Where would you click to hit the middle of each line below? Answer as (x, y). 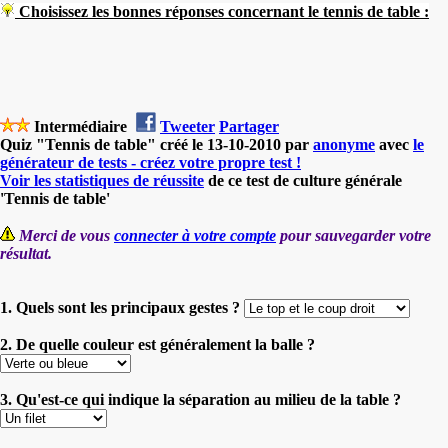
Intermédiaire (80, 126)
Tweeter (187, 126)
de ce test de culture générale (303, 180)
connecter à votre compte (195, 235)
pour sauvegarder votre (353, 235)
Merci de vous (66, 235)
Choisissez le (59, 11)
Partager (249, 126)
